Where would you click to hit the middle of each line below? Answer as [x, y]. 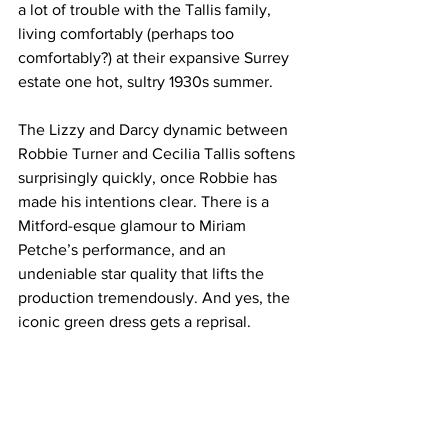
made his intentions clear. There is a [145, 202]
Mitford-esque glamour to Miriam [134, 226]
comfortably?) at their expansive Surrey [155, 58]
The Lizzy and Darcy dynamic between [155, 130]
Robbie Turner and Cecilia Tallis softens [158, 154]
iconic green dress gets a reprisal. [134, 322]
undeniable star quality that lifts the [143, 274]
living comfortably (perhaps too [128, 34]
